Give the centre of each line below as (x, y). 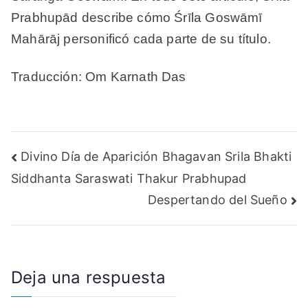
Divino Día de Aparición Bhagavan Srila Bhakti (156, 156)
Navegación (73, 159)
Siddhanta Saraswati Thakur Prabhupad (129, 179)
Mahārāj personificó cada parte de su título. (141, 39)
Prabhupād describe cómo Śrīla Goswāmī (137, 18)
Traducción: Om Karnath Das (99, 77)
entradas (57, 216)
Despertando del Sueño (218, 199)
